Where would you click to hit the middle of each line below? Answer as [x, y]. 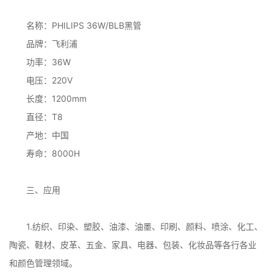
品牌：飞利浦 [52, 43]
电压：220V [49, 80]
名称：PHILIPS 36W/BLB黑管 [84, 25]
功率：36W [50, 62]
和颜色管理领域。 [43, 263]
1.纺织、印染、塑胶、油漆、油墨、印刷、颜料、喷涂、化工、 [144, 226]
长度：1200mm [56, 98]
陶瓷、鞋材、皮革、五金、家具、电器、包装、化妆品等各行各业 [133, 244]
